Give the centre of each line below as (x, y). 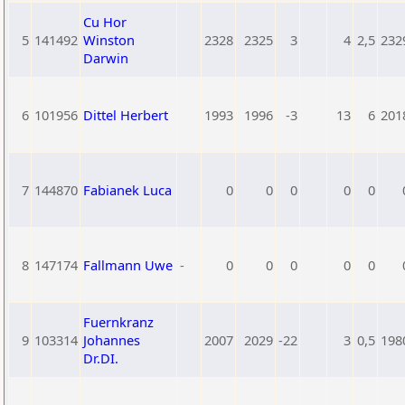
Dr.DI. (101, 358)
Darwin (106, 58)
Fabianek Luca (127, 190)
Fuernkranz (118, 322)
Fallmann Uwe (128, 265)
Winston (109, 40)
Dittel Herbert (126, 115)
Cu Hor (105, 22)
